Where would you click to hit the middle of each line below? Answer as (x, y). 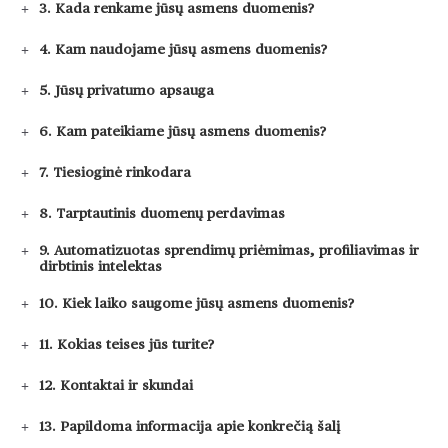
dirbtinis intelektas (100, 267)
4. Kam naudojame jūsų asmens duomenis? (183, 49)
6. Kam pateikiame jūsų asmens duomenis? (182, 131)
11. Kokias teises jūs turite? (126, 344)
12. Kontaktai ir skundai (116, 385)
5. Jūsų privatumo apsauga (126, 90)
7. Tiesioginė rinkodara (115, 172)
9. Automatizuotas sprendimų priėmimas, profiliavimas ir (229, 251)
